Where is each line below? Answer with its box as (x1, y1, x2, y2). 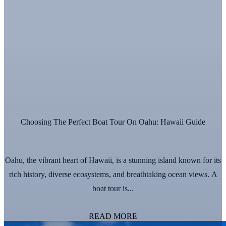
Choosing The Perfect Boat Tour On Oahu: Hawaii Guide (21, 117, 205, 126)
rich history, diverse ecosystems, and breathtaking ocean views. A (9, 169, 217, 179)
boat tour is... (92, 184, 134, 193)
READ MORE (89, 211, 137, 220)
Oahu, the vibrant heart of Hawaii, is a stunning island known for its (5, 155, 221, 164)
